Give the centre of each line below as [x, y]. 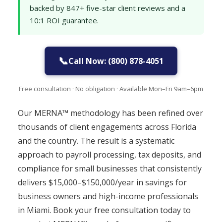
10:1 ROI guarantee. [64, 20]
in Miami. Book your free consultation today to [104, 210]
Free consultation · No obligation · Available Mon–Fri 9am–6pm [111, 89]
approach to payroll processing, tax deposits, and [110, 155]
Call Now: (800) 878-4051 [116, 61]
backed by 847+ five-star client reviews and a [108, 8]
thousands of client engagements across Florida [107, 127]
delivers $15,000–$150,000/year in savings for [102, 182]
